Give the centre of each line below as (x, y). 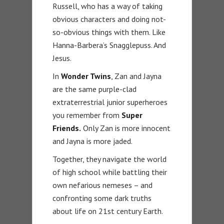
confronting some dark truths (102, 198)
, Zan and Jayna (136, 76)
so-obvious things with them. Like (109, 32)
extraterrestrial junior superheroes (110, 102)
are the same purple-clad (94, 89)
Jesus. (62, 58)
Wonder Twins (86, 76)
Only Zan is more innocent (126, 128)
